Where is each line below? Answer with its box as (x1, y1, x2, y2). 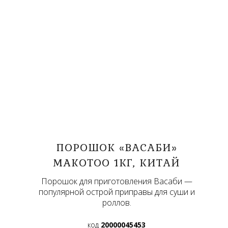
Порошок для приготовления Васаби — (41, 176, 192, 187)
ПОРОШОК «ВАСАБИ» (56, 139, 177, 156)
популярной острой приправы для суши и (38, 186, 195, 198)
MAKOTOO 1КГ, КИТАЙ (53, 154, 180, 171)
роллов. (102, 197, 131, 209)
